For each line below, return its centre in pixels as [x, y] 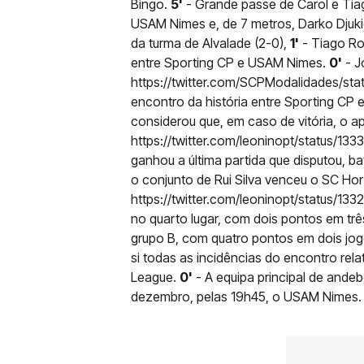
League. [155, 277]
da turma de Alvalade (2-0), [210, 43]
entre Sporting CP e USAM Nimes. [230, 62]
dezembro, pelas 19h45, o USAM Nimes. [246, 296]
